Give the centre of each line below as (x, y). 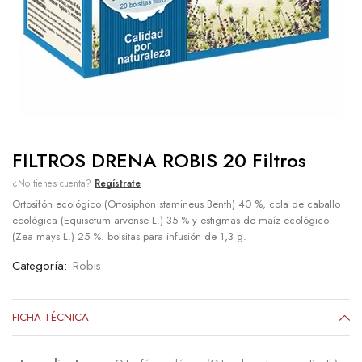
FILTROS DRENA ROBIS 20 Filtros (159, 160)
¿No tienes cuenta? (53, 183)
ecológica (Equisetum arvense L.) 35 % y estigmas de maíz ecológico (170, 220)
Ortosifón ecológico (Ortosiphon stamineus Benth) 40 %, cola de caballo (176, 204)
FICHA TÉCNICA (51, 317)
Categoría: (41, 265)
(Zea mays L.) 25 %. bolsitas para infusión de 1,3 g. (129, 236)
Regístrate (118, 183)
